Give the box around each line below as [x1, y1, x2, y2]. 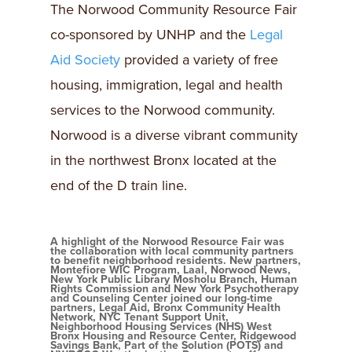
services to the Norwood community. [50, 101, 275, 119]
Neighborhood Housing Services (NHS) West [50, 320, 272, 333]
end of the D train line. [50, 177, 187, 194]
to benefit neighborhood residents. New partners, [50, 254, 301, 267]
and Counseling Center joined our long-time [50, 291, 273, 305]
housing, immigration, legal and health [50, 76, 283, 93]
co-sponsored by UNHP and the [50, 26, 250, 43]
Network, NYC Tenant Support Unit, [50, 310, 229, 324]
